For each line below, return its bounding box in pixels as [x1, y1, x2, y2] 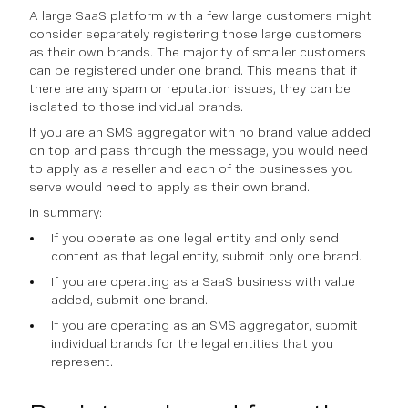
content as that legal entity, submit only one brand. [51, 249, 362, 263]
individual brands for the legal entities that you [51, 336, 333, 351]
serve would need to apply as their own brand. [29, 179, 310, 194]
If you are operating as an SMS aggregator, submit [51, 318, 358, 332]
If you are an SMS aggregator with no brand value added [29, 125, 371, 139]
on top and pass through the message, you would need [29, 143, 368, 158]
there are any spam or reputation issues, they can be [29, 81, 351, 96]
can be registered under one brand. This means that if [29, 63, 357, 77]
